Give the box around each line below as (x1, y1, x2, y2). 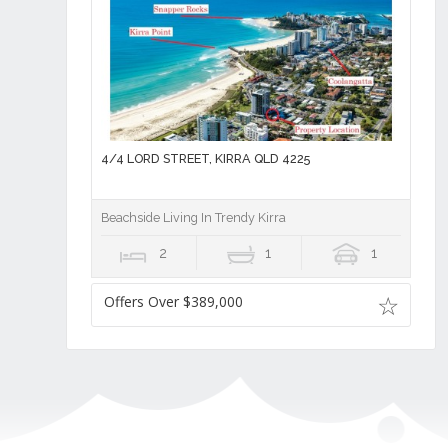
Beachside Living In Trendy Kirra (100, 210, 286, 226)
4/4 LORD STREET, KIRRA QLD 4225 (100, 151, 310, 167)
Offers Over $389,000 (103, 292, 243, 312)
